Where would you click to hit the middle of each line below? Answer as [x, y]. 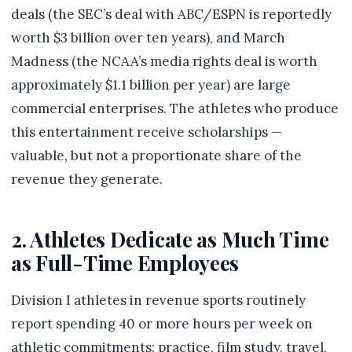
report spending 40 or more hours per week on [162, 324]
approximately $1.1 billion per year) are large [151, 85]
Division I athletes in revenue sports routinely [158, 300]
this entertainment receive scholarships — [147, 132]
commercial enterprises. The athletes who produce [175, 108]
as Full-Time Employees [125, 262]
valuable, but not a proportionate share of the [156, 156]
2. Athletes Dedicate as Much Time [170, 239]
